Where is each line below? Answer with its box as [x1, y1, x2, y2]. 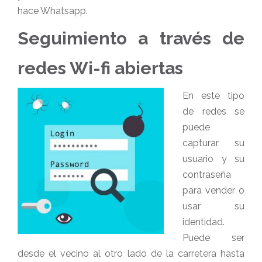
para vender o [182, 185, 244, 196]
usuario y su [182, 153, 244, 164]
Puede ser [182, 232, 244, 243]
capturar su [182, 137, 244, 149]
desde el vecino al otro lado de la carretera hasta [18, 248, 244, 259]
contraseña [182, 169, 231, 180]
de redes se [182, 106, 244, 117]
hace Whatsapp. [18, 5, 88, 16]
